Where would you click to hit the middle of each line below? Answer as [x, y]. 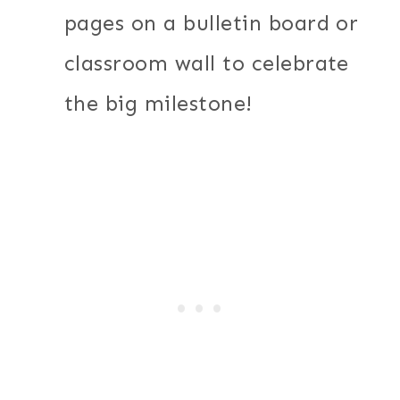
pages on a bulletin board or [212, 22]
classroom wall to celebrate [207, 62]
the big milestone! [158, 103]
